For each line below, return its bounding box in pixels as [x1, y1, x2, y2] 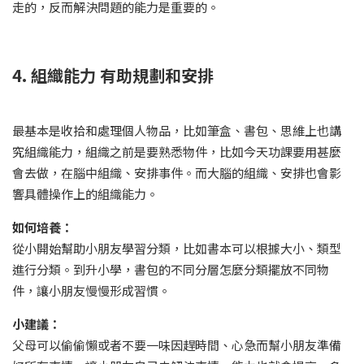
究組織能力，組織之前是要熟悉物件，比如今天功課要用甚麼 [12, 143, 341, 161]
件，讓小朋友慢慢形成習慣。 [12, 282, 171, 300]
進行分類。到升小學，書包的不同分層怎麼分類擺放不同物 [12, 261, 329, 279]
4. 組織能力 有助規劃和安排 [12, 63, 214, 88]
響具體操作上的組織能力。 [12, 185, 158, 203]
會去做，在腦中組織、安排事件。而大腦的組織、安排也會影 [12, 164, 341, 182]
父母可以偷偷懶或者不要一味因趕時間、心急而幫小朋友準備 [12, 336, 341, 354]
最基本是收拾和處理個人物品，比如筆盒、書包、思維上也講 [12, 122, 341, 140]
